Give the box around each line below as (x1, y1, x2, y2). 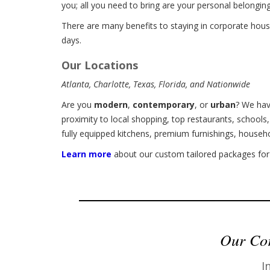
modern (94, 98, 128, 110)
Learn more (61, 148, 111, 160)
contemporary (133, 98, 195, 110)
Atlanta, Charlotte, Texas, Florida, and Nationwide (61, 78, 250, 90)
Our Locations (61, 57, 138, 72)
